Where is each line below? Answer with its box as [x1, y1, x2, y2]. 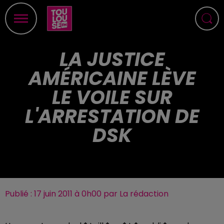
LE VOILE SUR [51, 84, 172, 110]
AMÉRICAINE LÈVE [28, 65, 196, 91]
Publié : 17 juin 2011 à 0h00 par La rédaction [5, 188, 168, 199]
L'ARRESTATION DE [24, 103, 199, 129]
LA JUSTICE [59, 46, 165, 72]
